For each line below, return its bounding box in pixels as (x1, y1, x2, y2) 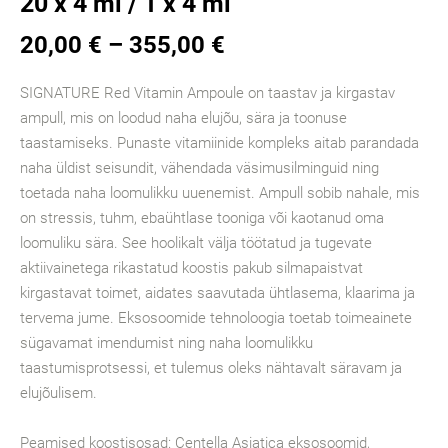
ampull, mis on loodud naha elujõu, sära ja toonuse (20, 109, 347, 127)
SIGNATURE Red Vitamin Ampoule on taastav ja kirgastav (20, 84, 395, 102)
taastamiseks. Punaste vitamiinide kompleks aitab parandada (20, 134, 419, 152)
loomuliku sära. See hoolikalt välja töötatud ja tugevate (20, 234, 372, 252)
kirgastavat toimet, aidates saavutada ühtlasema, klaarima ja (20, 284, 415, 302)
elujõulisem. (20, 384, 97, 402)
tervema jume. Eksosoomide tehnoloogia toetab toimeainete (20, 309, 412, 327)
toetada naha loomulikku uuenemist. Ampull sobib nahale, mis (20, 184, 420, 202)
